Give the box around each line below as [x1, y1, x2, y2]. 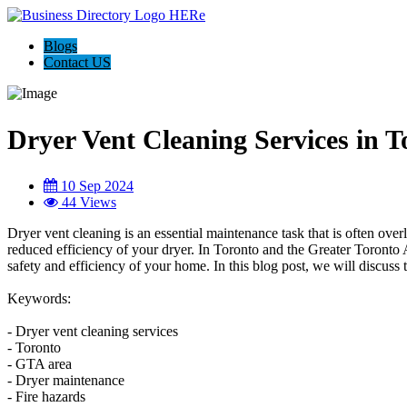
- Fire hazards [7, 388, 85, 404]
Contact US [44, 55, 111, 70]
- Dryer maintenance [7, 372, 124, 388]
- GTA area [7, 355, 72, 372]
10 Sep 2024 [57, 177, 134, 194]
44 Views [58, 194, 116, 210]
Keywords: [7, 290, 71, 306]
